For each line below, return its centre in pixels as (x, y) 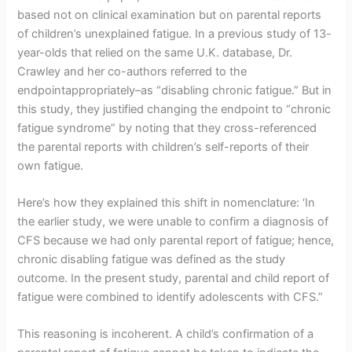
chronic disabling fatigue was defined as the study (152, 260)
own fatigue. (51, 165)
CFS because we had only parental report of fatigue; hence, (176, 241)
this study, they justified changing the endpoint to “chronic (174, 109)
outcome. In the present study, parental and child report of (174, 279)
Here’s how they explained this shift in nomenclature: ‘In (167, 203)
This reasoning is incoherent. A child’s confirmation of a (166, 334)
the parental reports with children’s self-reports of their (163, 147)
